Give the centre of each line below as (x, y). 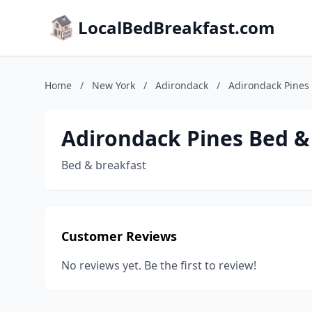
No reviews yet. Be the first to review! (159, 265)
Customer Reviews (119, 236)
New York (114, 85)
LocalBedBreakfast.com (177, 28)
